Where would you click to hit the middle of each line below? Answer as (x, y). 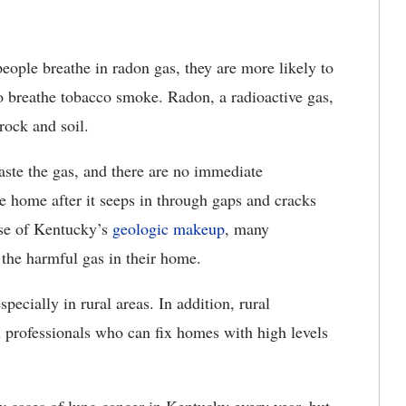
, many (247, 228)
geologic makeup (169, 228)
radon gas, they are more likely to (221, 67)
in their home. (158, 257)
